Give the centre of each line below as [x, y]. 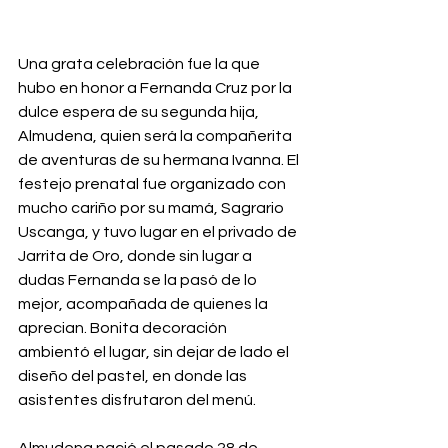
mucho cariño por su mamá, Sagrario [152, 208]
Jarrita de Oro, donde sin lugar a [136, 256]
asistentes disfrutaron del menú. [137, 400]
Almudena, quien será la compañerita [156, 136]
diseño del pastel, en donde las [134, 376]
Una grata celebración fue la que [140, 64]
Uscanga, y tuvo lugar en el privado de [159, 232]
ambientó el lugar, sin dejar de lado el [155, 352]
